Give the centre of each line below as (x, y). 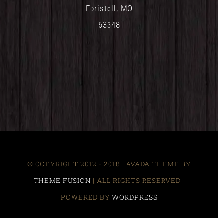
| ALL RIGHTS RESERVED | (138, 181)
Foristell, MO (109, 9)
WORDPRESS (135, 197)
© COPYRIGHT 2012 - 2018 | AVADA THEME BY (109, 164)
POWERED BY (86, 197)
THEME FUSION (62, 181)
